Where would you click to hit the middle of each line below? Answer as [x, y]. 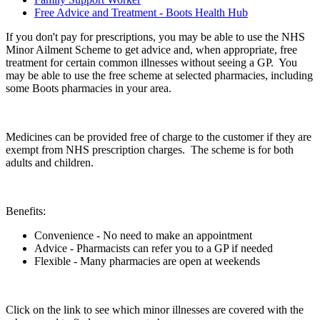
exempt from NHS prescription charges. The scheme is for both [150, 150]
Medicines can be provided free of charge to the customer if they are [159, 137]
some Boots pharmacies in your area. [89, 89]
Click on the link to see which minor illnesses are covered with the [155, 310]
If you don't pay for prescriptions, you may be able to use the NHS [155, 37]
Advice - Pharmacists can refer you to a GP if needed [154, 249]
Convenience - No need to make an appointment [143, 236]
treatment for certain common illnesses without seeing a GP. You [151, 63]
